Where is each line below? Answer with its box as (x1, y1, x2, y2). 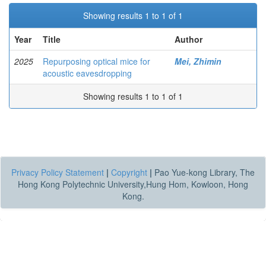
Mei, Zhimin (175, 55, 221, 67)
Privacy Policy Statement (11, 166, 104, 178)
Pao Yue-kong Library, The (152, 166, 255, 178)
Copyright (111, 166, 147, 178)
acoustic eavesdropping (43, 67, 132, 79)
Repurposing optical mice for (43, 55, 150, 67)
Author (175, 33, 202, 45)
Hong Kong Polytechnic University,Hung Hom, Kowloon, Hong (18, 178, 248, 190)
